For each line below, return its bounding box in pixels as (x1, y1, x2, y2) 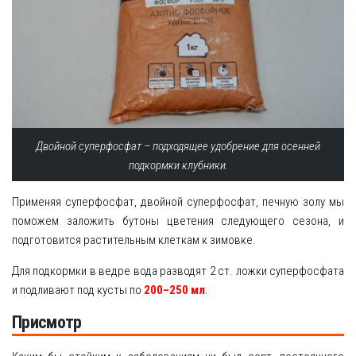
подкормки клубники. (128, 157, 228, 172)
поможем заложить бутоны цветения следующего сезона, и (12, 213, 344, 228)
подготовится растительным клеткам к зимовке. (12, 232, 256, 247)
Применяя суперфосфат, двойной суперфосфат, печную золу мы (12, 194, 344, 209)
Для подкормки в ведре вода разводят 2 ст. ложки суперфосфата (12, 263, 344, 278)
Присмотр (12, 311, 82, 332)
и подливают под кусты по (12, 282, 144, 297)
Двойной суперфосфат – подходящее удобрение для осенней (36, 138, 320, 153)
